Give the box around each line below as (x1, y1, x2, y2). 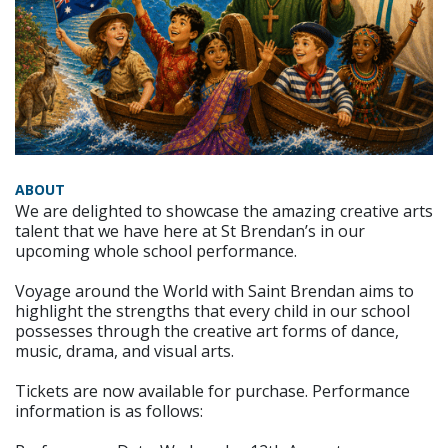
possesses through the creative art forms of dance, (15, 320, 399, 342)
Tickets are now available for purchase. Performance (15, 380, 410, 402)
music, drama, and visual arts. (15, 340, 234, 362)
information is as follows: (15, 400, 203, 422)
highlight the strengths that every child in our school (15, 300, 410, 322)
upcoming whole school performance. (15, 240, 297, 262)
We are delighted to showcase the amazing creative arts (15, 200, 433, 222)
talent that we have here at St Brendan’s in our (15, 220, 365, 242)
